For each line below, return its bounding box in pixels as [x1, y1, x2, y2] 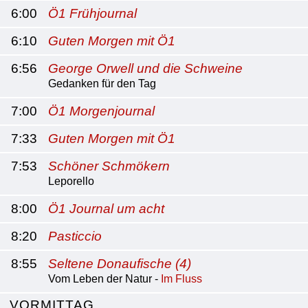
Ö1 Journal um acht [48, 201, 164, 216]
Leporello [48, 175, 94, 187]
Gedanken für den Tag [48, 78, 156, 89]
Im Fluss [161, 273, 202, 285]
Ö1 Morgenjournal [48, 104, 155, 118]
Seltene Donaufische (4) [48, 256, 191, 271]
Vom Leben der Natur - [48, 273, 161, 285]
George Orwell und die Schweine [48, 61, 243, 76]
